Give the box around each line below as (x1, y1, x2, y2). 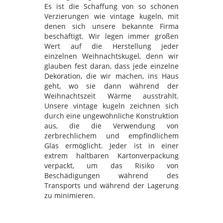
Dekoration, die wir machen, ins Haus (44, 71, 179, 81)
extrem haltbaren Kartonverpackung (44, 150, 179, 160)
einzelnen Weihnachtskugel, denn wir (44, 51, 179, 61)
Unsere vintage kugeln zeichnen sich (44, 101, 179, 111)
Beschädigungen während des (44, 170, 179, 180)
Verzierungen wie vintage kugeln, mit (44, 11, 179, 21)
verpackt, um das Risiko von (44, 160, 179, 170)
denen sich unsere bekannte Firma (44, 21, 179, 31)
